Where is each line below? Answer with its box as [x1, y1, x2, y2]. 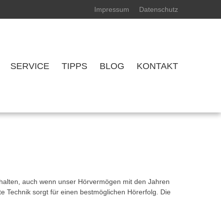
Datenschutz [139, 5, 178, 13]
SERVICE [10, 61, 49, 71]
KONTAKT [137, 61, 178, 71]
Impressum [94, 5, 129, 13]
